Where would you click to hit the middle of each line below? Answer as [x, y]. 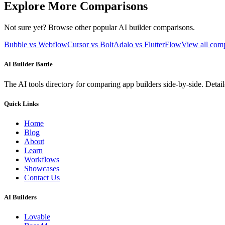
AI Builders [20, 197]
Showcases [42, 168]
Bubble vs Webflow [36, 45]
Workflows [42, 159]
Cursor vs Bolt [90, 45]
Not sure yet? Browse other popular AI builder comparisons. [99, 28]
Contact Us [42, 178]
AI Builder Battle [28, 64]
